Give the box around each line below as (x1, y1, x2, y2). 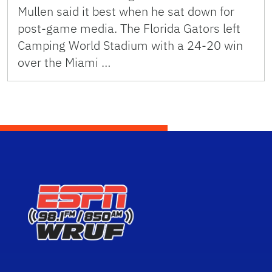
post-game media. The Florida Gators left (18, 20, 240, 37)
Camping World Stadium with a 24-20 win (18, 37, 243, 54)
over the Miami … (18, 54, 110, 71)
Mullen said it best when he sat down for (18, 3, 234, 20)
